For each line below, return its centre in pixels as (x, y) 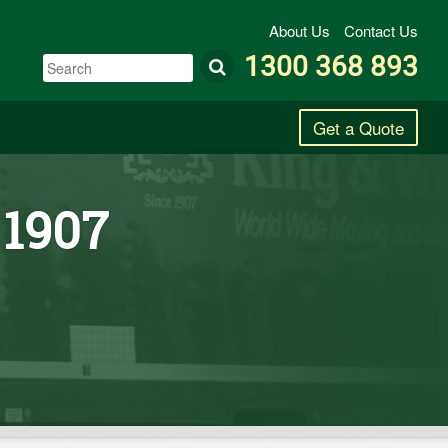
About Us (301, 30)
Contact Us (381, 30)
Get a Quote (358, 127)
